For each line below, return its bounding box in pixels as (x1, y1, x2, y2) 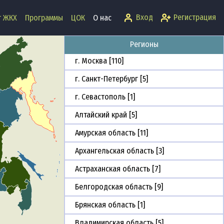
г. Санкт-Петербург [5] (75, 74, 148, 84)
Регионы (129, 39, 158, 49)
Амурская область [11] (75, 128, 148, 138)
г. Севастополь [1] (75, 92, 135, 102)
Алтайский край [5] (75, 110, 137, 120)
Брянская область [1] (75, 200, 145, 210)
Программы (24, 12, 63, 22)
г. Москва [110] (75, 56, 123, 66)
